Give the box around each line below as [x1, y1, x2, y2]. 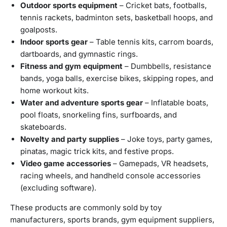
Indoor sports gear [20, 37, 88, 47]
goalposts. [20, 25, 57, 35]
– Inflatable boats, [143, 98, 208, 108]
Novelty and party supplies [20, 134, 119, 144]
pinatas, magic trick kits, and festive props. [20, 146, 174, 157]
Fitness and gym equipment [20, 61, 123, 71]
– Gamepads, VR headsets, [111, 159, 208, 169]
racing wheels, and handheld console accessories [20, 171, 201, 181]
